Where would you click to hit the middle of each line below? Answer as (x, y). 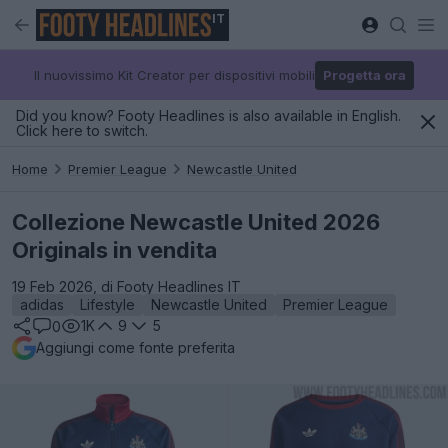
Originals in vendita (114, 250)
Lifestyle (107, 304)
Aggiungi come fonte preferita (135, 347)
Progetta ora (364, 74)
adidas (42, 304)
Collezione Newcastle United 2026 (196, 222)
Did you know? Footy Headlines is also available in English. (208, 115)
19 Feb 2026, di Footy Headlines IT (126, 286)
